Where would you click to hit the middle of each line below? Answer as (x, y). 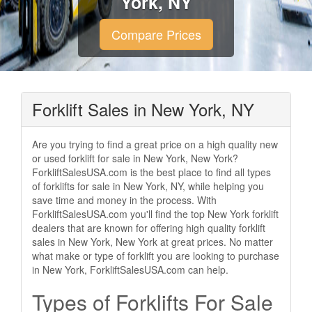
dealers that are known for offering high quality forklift (149, 228)
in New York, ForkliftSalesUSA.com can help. (130, 270)
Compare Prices (156, 34)
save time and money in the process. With (124, 200)
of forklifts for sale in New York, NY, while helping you (148, 186)
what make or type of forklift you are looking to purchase (156, 256)
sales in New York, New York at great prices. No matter (153, 242)
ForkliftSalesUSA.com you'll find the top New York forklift (155, 214)
